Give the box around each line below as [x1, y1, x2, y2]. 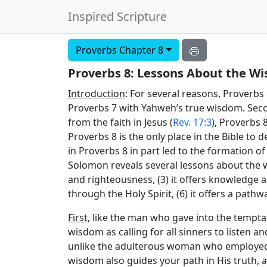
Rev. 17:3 [173, 116, 212, 129]
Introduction [68, 87, 125, 100]
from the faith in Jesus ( [68, 116, 173, 129]
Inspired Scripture [68, 8, 167, 24]
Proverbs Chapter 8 [76, 44, 163, 57]
